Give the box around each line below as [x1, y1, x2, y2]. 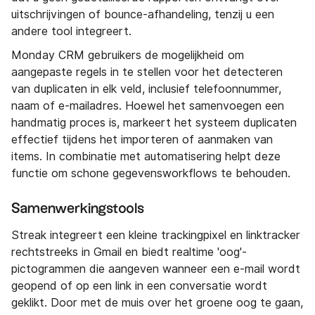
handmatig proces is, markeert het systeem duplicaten [11, 116, 297, 130]
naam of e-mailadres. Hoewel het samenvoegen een [11, 99, 284, 113]
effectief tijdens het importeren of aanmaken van [11, 133, 273, 147]
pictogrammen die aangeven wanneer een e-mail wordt [11, 262, 300, 276]
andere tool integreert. [11, 25, 131, 39]
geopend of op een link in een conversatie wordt [11, 279, 267, 293]
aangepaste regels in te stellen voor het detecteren [11, 65, 283, 79]
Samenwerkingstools [11, 202, 144, 217]
